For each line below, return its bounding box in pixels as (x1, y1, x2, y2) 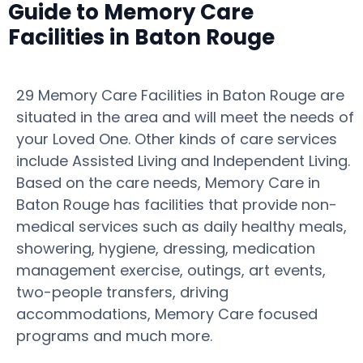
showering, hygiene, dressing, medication (16, 238, 315, 258)
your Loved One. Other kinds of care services (16, 129, 337, 149)
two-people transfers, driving (16, 282, 228, 302)
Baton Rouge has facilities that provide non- (16, 194, 337, 215)
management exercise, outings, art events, (16, 260, 326, 280)
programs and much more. (16, 326, 212, 346)
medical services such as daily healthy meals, (16, 216, 347, 237)
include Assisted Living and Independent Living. (16, 151, 350, 171)
